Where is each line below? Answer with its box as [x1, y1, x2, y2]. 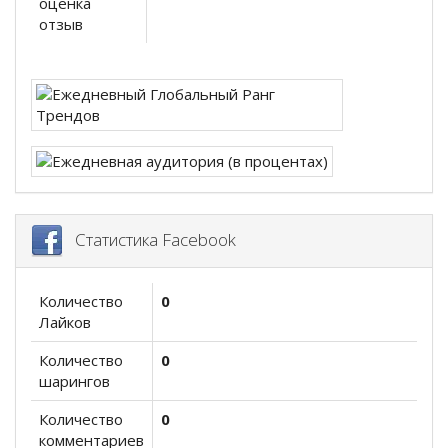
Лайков [39, 312, 91, 333]
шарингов [39, 371, 110, 392]
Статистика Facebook [63, 227, 236, 251]
